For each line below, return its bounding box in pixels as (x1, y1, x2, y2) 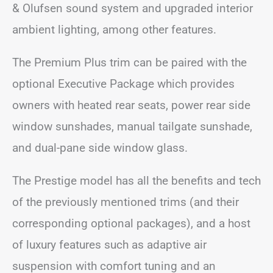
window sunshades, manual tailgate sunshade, (12, 119, 252, 133)
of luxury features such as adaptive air (12, 237, 207, 252)
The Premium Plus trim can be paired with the (12, 55, 247, 69)
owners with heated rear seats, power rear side (12, 97, 250, 112)
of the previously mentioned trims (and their (12, 194, 239, 209)
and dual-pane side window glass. (12, 140, 188, 155)
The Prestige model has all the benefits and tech (12, 173, 261, 188)
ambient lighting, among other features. (12, 22, 216, 37)
